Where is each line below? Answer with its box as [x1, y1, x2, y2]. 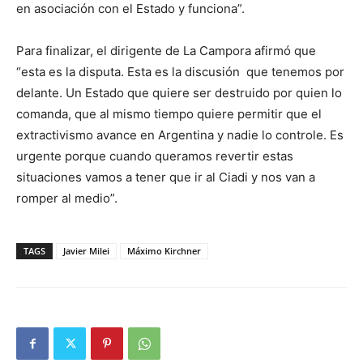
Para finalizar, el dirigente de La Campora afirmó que [16, 43, 316, 58]
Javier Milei [63, 245, 109, 257]
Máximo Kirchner [127, 245, 201, 257]
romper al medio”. [16, 190, 117, 206]
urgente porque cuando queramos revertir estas [16, 148, 293, 164]
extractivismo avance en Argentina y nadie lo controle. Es [16, 127, 344, 143]
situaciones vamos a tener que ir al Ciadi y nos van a [16, 169, 315, 185]
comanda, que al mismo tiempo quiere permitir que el [16, 106, 322, 122]
